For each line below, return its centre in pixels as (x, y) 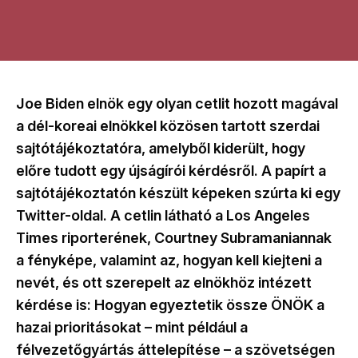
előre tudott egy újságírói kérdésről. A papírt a (171, 171)
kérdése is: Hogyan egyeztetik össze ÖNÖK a (170, 305)
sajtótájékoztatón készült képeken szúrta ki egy (178, 193)
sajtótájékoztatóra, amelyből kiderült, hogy (161, 149)
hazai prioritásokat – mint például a (132, 328)
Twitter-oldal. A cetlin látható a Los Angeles (163, 216)
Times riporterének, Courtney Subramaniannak (174, 238)
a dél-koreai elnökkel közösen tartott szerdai (168, 126)
